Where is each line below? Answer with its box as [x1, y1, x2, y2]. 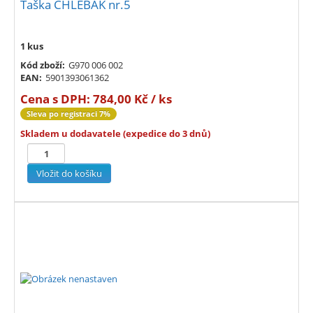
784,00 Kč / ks [93, 91, 172, 108]
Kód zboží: [20, 59, 65, 72]
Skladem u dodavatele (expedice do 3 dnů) [20, 127, 210, 140]
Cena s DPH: [20, 91, 93, 108]
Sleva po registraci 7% [27, 108, 110, 119]
